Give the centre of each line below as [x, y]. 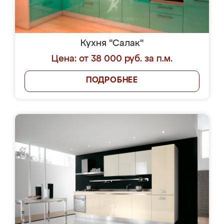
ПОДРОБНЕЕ [112, 80]
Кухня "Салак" [112, 43]
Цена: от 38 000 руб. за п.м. [112, 59]
